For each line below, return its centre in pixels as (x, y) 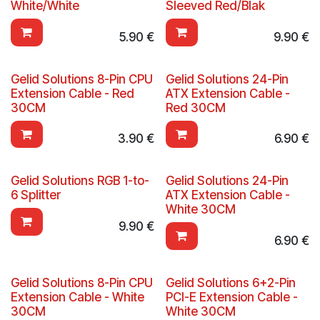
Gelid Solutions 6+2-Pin (230, 283)
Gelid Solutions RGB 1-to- (80, 181)
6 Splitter (36, 195)
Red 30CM (195, 107)
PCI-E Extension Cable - (231, 297)
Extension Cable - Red (72, 93)
